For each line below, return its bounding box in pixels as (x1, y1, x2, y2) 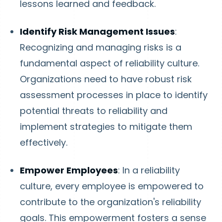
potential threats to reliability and (20, 105, 167, 117)
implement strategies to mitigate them (20, 120, 192, 133)
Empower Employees (20, 164, 118, 176)
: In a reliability (118, 164, 180, 176)
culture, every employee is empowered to (20, 180, 204, 192)
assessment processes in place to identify (20, 89, 208, 101)
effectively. (20, 136, 67, 149)
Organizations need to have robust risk (20, 73, 192, 85)
